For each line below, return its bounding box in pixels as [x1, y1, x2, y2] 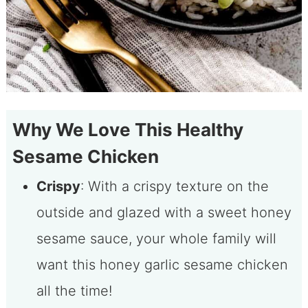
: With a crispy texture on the [80, 177, 269, 195]
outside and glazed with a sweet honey [36, 203, 291, 221]
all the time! [36, 282, 112, 299]
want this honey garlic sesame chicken [36, 256, 288, 273]
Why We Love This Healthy [12, 118, 243, 140]
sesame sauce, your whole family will [36, 230, 276, 247]
